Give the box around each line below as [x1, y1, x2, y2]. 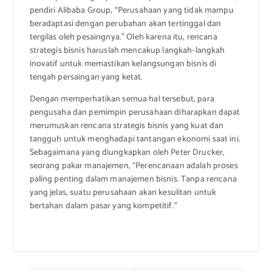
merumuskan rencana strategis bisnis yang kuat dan [29, 119, 224, 134]
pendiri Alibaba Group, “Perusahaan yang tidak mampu [29, 3, 234, 18]
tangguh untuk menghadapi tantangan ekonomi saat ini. [29, 132, 240, 147]
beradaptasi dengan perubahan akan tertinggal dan [29, 16, 222, 31]
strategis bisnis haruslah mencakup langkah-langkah [29, 43, 225, 58]
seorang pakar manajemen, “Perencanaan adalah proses [29, 159, 238, 174]
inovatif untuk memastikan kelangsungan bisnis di [29, 56, 217, 71]
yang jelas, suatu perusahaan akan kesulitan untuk [29, 186, 217, 200]
